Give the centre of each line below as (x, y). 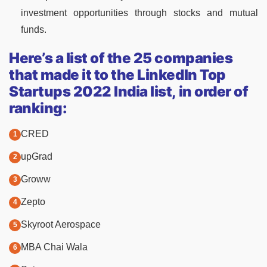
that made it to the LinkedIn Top (117, 74)
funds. (34, 29)
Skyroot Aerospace (61, 224)
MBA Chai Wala (54, 247)
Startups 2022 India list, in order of (129, 91)
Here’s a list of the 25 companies (121, 58)
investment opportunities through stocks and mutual (139, 13)
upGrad (37, 156)
